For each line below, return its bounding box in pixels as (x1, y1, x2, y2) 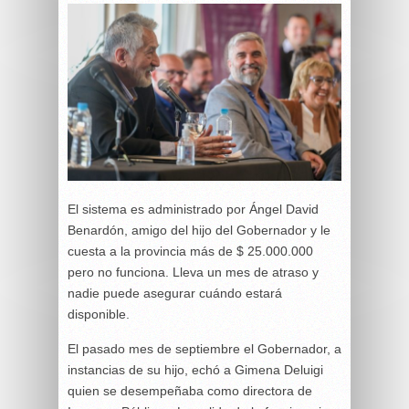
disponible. (68, 306, 130, 321)
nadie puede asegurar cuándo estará (68, 285, 282, 300)
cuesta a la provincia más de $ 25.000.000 (68, 243, 313, 258)
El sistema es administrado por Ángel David (68, 201, 319, 216)
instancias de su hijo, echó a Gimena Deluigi (68, 362, 323, 377)
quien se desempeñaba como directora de (68, 383, 312, 398)
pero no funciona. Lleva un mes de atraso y (68, 264, 319, 279)
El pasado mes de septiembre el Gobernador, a (68, 341, 341, 356)
